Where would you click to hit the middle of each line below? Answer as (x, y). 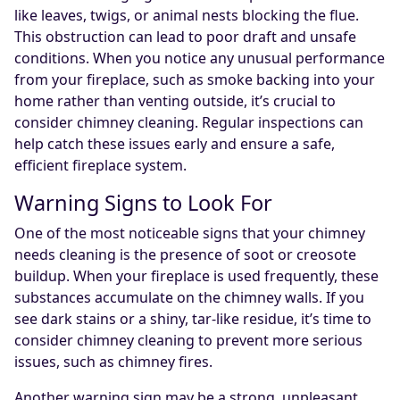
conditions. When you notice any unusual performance (200, 58)
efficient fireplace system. (100, 166)
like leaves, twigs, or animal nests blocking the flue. (187, 16)
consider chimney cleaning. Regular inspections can (189, 123)
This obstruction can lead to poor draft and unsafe (185, 37)
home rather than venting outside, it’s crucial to (175, 101)
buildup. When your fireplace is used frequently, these (196, 276)
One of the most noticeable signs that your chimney (190, 233)
